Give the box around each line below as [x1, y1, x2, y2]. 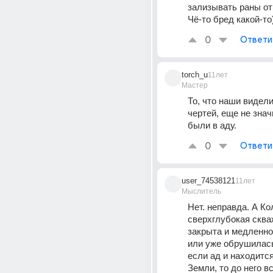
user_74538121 [182, 176, 235, 185]
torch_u [182, 70, 208, 79]
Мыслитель [182, 187, 221, 196]
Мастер [182, 81, 208, 90]
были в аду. [188, 120, 236, 130]
